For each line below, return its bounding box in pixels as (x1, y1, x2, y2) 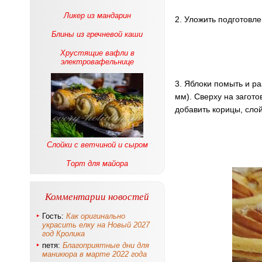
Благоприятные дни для (63, 241, 149, 250)
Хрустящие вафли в (60, 49, 135, 57)
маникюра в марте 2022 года (42, 250, 147, 258)
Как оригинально (66, 212, 125, 220)
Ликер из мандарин (63, 11, 131, 20)
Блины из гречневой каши (51, 30, 143, 39)
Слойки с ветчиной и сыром (46, 140, 148, 149)
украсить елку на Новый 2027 (42, 220, 150, 229)
